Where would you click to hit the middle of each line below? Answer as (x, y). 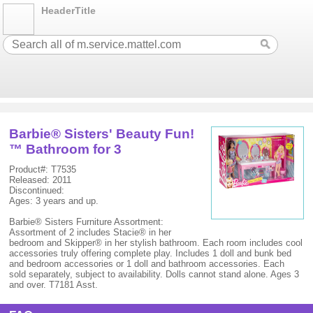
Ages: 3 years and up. (54, 201)
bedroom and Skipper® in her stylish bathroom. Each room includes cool (156, 243)
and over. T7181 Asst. (54, 285)
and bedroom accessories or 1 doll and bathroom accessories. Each (147, 264)
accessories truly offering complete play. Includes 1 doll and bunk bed (151, 253)
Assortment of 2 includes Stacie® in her (90, 232)
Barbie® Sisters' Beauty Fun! (102, 134)
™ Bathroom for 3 (66, 149)
